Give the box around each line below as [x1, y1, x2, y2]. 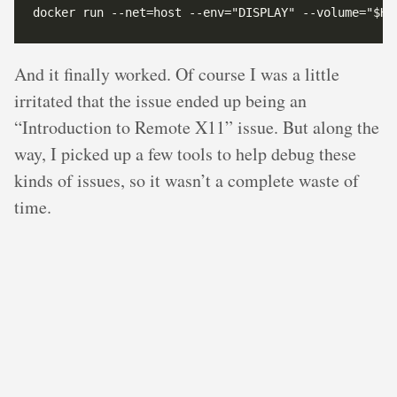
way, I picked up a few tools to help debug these [14, 142, 356, 167]
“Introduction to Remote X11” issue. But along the [14, 115, 379, 140]
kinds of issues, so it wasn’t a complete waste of [14, 168, 359, 193]
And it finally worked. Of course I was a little [14, 62, 339, 87]
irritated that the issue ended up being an [14, 89, 307, 113]
